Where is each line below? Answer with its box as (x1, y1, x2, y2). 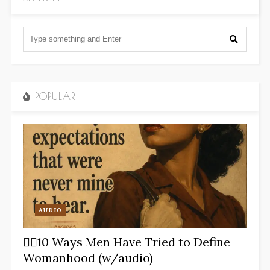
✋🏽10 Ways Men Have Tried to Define (22, 234, 230, 250)
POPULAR (30, 90, 75, 102)
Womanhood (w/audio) (22, 250, 153, 265)
